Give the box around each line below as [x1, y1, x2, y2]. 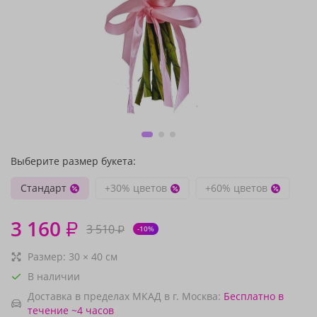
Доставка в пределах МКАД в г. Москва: [28, 289, 221, 303]
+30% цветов [105, 181, 167, 195]
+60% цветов [205, 181, 267, 195]
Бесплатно [224, 289, 275, 303]
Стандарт [21, 181, 67, 195]
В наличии [28, 270, 80, 283]
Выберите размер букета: [11, 154, 136, 168]
